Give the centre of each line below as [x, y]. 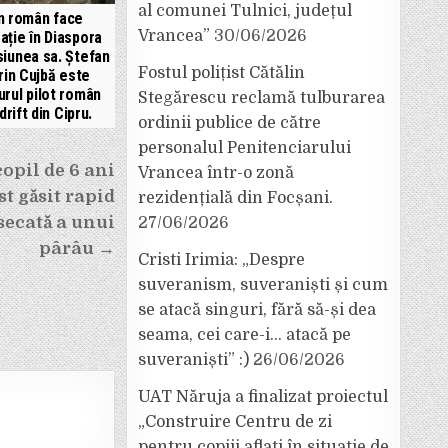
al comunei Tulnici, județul [245, 11]
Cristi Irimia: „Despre [221, 260]
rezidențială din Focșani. [235, 198]
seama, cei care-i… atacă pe [244, 335]
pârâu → [76, 248]
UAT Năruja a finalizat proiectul [263, 397]
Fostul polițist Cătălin [221, 73]
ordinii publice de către [229, 123]
